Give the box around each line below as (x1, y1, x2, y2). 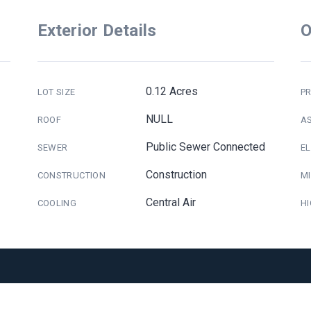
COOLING (37, 198, 77, 208)
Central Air (146, 196, 196, 209)
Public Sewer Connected (146, 140, 266, 153)
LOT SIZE (37, 87, 76, 97)
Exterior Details (37, 21, 157, 40)
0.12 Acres (146, 85, 199, 98)
